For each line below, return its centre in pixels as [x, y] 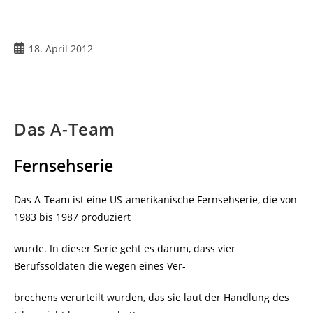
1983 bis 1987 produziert [72, 217]
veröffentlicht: [46, 62]
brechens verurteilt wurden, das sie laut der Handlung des [152, 297]
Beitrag [30, 48]
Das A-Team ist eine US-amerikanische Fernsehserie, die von [155, 199]
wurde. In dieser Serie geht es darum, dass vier [125, 248]
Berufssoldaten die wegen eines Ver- [100, 265]
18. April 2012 [61, 48]
